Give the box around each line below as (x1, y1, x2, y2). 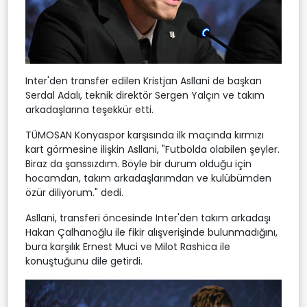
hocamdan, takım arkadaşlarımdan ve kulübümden (25, 171, 271, 185)
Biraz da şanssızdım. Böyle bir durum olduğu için (25, 156, 251, 171)
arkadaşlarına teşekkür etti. (25, 102, 153, 116)
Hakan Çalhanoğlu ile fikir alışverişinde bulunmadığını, (25, 225, 278, 239)
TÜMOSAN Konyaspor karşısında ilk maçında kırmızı (25, 127, 264, 142)
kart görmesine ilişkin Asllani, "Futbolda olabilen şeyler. (25, 142, 280, 156)
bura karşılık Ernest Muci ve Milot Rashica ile (25, 239, 230, 254)
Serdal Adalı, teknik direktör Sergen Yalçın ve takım (25, 88, 265, 102)
